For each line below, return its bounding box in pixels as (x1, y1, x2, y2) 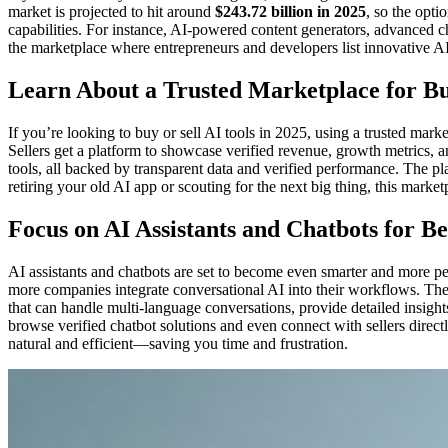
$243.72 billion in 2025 (215, 3, 366, 21)
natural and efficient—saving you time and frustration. (8, 334, 348, 352)
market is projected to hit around (8, 3, 215, 21)
